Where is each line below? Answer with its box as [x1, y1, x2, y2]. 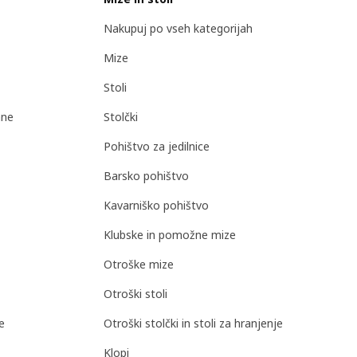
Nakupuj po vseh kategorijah [104, 21, 253, 37]
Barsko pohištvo [104, 168, 189, 184]
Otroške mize [104, 257, 174, 273]
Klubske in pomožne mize [104, 227, 236, 243]
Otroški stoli [104, 286, 167, 302]
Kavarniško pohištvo [104, 198, 209, 214]
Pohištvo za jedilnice [104, 139, 210, 155]
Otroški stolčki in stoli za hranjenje [104, 316, 283, 331]
